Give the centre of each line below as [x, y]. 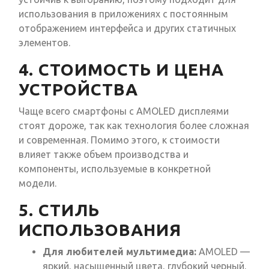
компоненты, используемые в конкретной [115, 169]
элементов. [44, 43]
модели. [38, 183]
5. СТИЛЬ [59, 210]
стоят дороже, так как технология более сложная [134, 126]
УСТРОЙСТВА [78, 89]
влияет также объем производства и [104, 155]
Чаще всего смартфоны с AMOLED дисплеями [124, 111]
